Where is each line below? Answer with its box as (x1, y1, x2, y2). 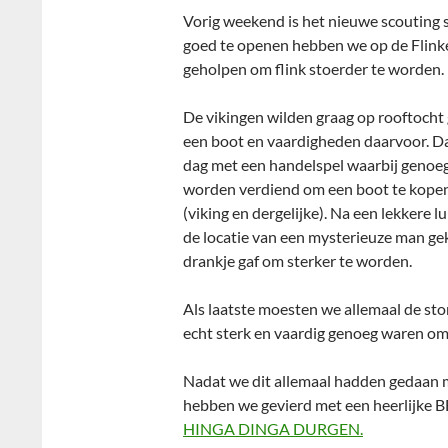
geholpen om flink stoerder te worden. (183, 59, 444, 78)
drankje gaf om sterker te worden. (183, 251, 412, 270)
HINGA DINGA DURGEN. (183, 419, 363, 438)
